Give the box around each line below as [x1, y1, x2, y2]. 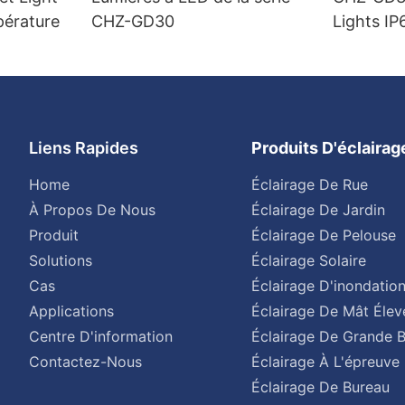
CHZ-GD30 [91, 12, 175, 32]
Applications [28, 301, 114, 320]
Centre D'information [28, 326, 173, 345]
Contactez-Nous [28, 352, 142, 371]
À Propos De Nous [28, 200, 155, 219]
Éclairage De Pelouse [250, 225, 396, 244]
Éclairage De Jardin [250, 200, 385, 219]
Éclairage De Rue [250, 174, 368, 193]
